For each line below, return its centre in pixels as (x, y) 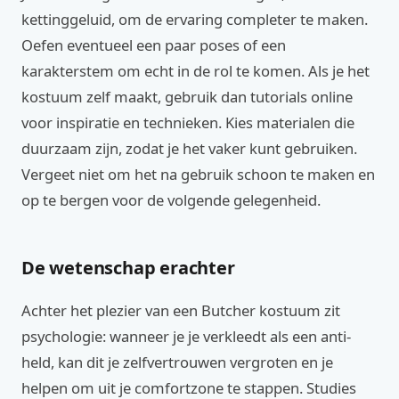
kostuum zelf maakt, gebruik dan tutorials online (187, 97)
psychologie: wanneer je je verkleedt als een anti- (186, 336)
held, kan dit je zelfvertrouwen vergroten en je (177, 362)
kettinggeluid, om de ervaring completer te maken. (195, 19)
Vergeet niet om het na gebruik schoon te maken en (198, 174)
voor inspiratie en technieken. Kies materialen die (188, 122)
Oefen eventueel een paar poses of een (154, 45)
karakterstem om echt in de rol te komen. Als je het (195, 71)
